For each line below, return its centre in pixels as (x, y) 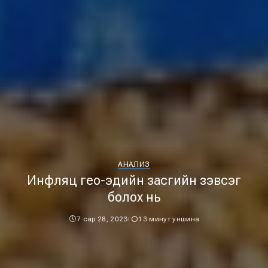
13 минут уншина (169, 219)
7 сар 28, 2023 (102, 219)
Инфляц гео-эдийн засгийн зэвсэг (134, 180)
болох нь (134, 197)
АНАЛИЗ (134, 164)
